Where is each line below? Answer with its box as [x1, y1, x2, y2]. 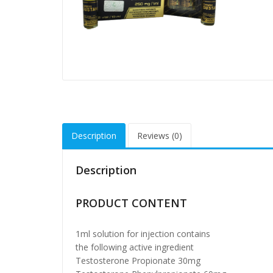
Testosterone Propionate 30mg [76, 255, 200, 267]
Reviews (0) [137, 130, 182, 142]
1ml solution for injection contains [76, 228, 210, 240]
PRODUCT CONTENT [76, 196, 187, 211]
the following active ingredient [76, 241, 194, 253]
